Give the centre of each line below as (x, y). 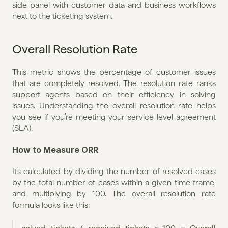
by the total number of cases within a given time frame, (114, 182)
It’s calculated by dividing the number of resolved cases (114, 171)
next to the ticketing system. (62, 16)
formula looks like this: (51, 205)
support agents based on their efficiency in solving (114, 94)
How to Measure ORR (55, 149)
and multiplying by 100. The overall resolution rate (114, 193)
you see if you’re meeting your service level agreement (114, 117)
